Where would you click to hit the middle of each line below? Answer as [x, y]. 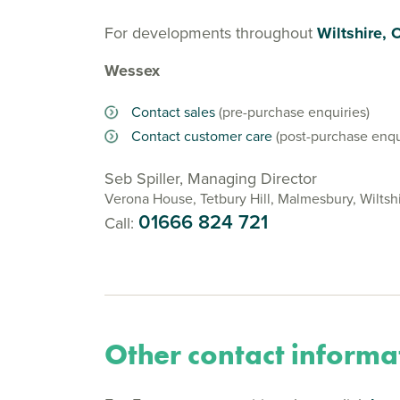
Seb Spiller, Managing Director [211, 179]
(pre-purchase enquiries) [292, 112]
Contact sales [173, 112]
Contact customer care [202, 136]
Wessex [132, 71]
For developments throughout [211, 33]
